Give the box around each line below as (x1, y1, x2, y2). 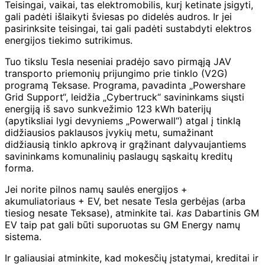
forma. (5, 161, 34, 174)
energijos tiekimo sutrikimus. (5, 34, 132, 46)
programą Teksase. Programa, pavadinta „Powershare (5, 79, 245, 91)
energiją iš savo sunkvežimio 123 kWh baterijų (5, 102, 211, 115)
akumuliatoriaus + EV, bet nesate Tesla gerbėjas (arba (5, 195, 245, 207)
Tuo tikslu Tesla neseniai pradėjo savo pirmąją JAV (5, 55, 231, 67)
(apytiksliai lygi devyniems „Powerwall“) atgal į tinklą (5, 114, 241, 127)
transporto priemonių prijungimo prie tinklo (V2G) (5, 67, 228, 79)
